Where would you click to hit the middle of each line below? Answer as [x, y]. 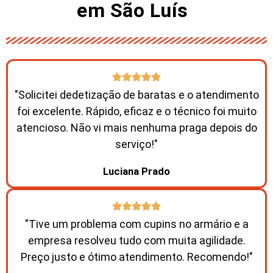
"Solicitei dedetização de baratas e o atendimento [136, 94]
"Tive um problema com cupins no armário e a [136, 224]
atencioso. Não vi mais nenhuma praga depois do [136, 127]
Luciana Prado [136, 171]
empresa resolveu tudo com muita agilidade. [136, 240]
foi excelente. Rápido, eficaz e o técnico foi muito [136, 111]
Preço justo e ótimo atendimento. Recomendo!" [136, 257]
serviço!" [136, 144]
